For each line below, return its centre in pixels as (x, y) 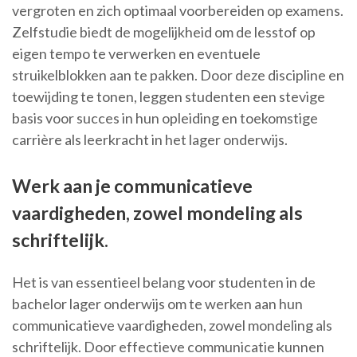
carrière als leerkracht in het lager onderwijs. (150, 140)
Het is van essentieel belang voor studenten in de (164, 282)
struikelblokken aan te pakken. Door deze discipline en (178, 75)
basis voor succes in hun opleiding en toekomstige (165, 118)
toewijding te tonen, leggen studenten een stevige (169, 97)
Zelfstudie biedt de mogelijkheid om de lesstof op (164, 32)
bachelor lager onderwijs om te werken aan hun (157, 304)
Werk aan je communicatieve (132, 186)
